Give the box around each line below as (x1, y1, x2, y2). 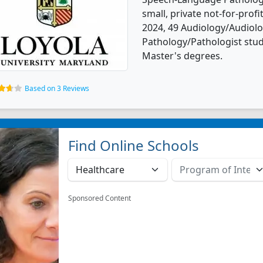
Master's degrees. (142, 49, 222, 62)
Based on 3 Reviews (25, 83, 89, 93)
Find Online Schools (68, 136, 200, 155)
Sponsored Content (68, 193, 131, 203)
